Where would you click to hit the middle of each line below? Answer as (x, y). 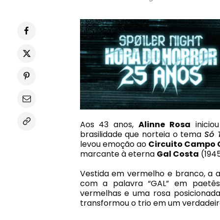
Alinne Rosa (165, 124)
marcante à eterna (118, 154)
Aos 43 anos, (109, 124)
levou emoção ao (114, 144)
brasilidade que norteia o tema (142, 134)
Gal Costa (178, 154)
